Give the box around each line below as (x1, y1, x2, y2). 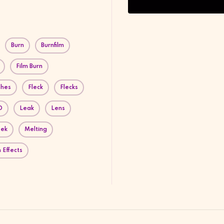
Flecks (60, 84, 78, 90)
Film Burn (16, 63, 42, 69)
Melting (24, 126, 47, 132)
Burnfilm (41, 42, 64, 48)
